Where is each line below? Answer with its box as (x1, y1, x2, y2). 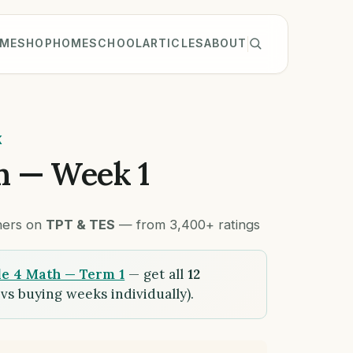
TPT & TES (46, 216, 116, 232)
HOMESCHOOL (52, 36, 143, 50)
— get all (124, 265, 188, 283)
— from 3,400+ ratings (115, 216, 261, 232)
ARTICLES (142, 36, 204, 50)
